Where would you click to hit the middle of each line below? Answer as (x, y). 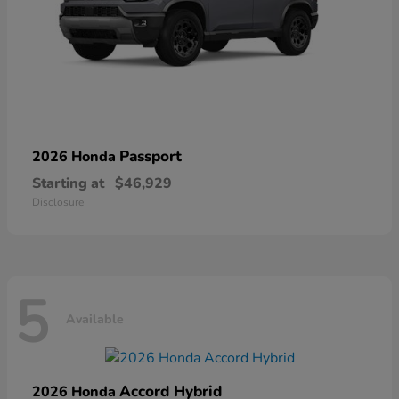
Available (95, 319)
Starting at (68, 184)
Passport (151, 157)
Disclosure (58, 203)
